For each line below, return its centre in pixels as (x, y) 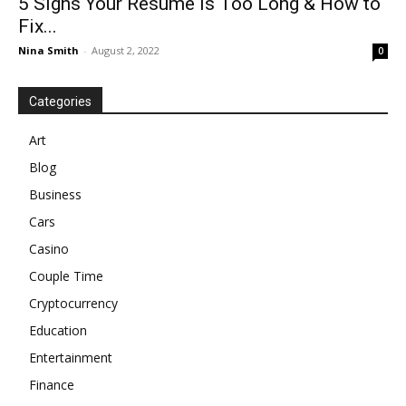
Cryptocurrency (73, 303)
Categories (60, 101)
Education (58, 330)
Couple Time (66, 275)
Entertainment (71, 357)
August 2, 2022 (126, 50)
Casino (49, 248)
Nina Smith (48, 50)
